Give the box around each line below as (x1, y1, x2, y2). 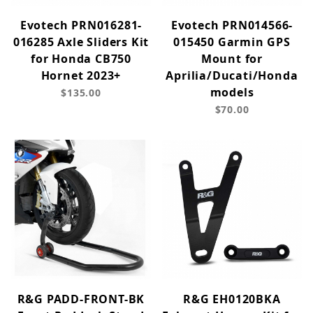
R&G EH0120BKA (183, 291, 281, 307)
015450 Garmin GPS (173, 34, 291, 50)
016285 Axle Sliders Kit (13, 34, 150, 50)
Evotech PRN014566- (170, 17, 293, 34)
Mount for (201, 51, 263, 67)
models (210, 85, 254, 101)
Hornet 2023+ (41, 68, 122, 84)
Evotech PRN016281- (20, 17, 143, 34)
